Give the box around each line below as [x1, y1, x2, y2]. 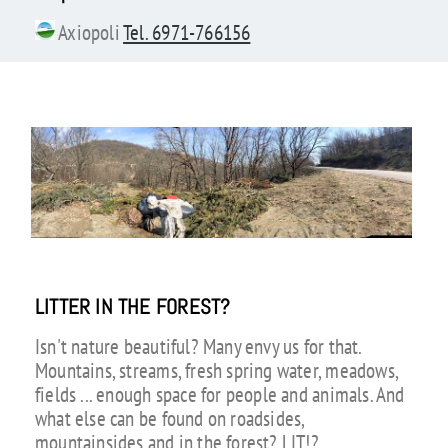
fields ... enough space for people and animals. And [34, 381, 405, 409]
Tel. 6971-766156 [123, 19, 251, 47]
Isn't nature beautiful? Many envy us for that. [34, 333, 362, 361]
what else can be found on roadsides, [34, 405, 305, 433]
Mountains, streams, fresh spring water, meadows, [34, 357, 398, 385]
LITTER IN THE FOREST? [34, 293, 231, 320]
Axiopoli [54, 19, 124, 47]
